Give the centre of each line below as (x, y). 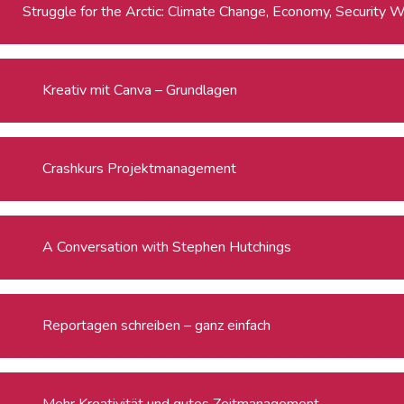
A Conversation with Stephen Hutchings (167, 247)
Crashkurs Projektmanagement (140, 168)
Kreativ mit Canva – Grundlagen (140, 90)
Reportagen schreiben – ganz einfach (157, 325)
